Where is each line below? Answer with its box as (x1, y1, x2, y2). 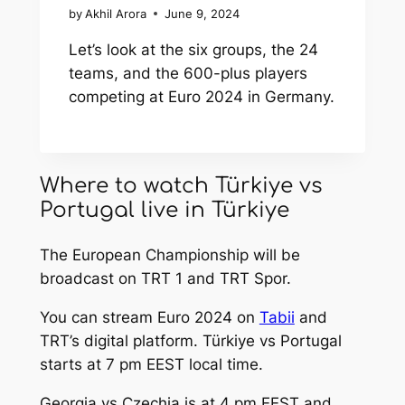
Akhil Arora (85, 6, 147, 22)
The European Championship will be (39, 246, 300, 265)
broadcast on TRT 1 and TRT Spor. (39, 269, 291, 288)
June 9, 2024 (165, 6, 240, 22)
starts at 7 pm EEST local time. (39, 355, 263, 374)
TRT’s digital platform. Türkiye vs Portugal (39, 332, 342, 351)
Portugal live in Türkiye (39, 199, 289, 222)
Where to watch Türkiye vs (39, 174, 323, 198)
